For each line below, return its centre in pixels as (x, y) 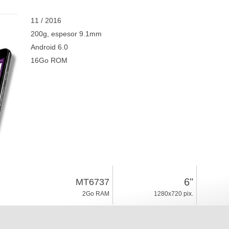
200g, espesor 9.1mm (66, 34)
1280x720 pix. (173, 194)
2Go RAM (96, 194)
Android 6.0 (49, 47)
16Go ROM (49, 60)
